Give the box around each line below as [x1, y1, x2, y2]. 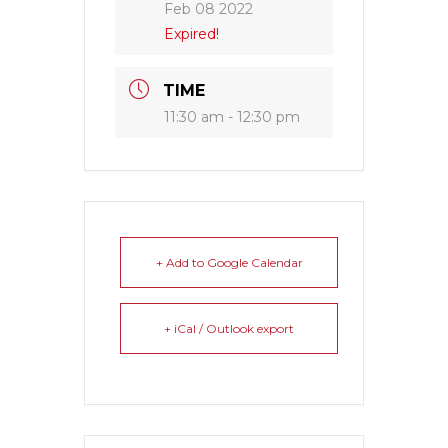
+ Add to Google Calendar [155, 254, 303, 270]
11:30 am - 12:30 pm [164, 107, 300, 126]
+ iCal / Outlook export [164, 320, 294, 336]
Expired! [164, 24, 219, 43]
